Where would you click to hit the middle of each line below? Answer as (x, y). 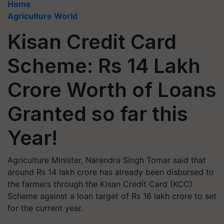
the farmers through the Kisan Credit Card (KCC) (100, 184)
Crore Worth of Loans (112, 90)
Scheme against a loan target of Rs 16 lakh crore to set (112, 196)
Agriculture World (42, 16)
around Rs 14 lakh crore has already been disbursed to (111, 172)
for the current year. (45, 208)
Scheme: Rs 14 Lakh (104, 66)
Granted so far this (98, 114)
